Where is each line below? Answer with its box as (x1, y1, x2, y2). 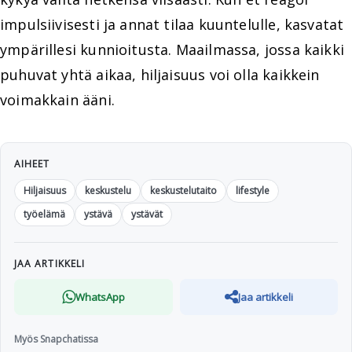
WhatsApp (75, 289, 125, 304)
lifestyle (236, 184, 269, 198)
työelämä (24, 207, 65, 222)
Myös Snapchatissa (14, 332, 98, 346)
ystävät (131, 207, 163, 222)
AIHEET (14, 157, 50, 171)
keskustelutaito (150, 184, 217, 198)
